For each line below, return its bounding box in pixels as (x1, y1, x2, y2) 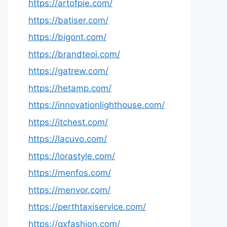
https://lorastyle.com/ (28, 150, 115, 161)
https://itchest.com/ (28, 117, 108, 127)
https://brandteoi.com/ (28, 49, 120, 59)
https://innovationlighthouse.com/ (28, 100, 165, 110)
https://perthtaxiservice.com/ (28, 202, 146, 212)
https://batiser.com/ (28, 15, 108, 25)
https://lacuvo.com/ (28, 134, 107, 144)
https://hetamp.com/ (28, 83, 111, 93)
